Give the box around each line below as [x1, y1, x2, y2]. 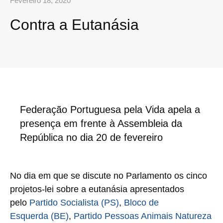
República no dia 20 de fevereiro [20, 131, 163, 143]
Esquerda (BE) [10, 211, 69, 221]
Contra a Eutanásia [10, 16, 139, 33]
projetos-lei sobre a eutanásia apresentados [10, 184, 184, 194]
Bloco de [124, 197, 159, 208]
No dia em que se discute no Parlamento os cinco [10, 170, 207, 181]
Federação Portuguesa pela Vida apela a [20, 104, 200, 115]
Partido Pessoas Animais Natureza [71, 211, 212, 221]
